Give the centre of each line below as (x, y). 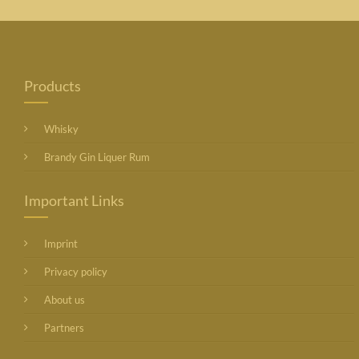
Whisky (62, 129)
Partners (65, 328)
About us (65, 300)
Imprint (61, 244)
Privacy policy (76, 272)
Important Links (75, 200)
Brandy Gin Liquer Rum (97, 157)
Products (53, 86)
